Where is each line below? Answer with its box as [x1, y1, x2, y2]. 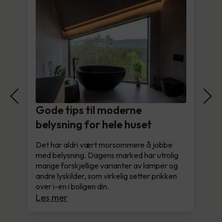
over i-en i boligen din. [36, 181, 109, 191]
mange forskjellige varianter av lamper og [36, 160, 178, 170]
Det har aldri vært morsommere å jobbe [36, 139, 172, 150]
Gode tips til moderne [36, 103, 142, 117]
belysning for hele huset [36, 117, 152, 131]
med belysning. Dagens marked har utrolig [36, 150, 178, 160]
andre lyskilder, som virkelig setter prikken [36, 170, 177, 181]
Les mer [36, 191, 67, 203]
